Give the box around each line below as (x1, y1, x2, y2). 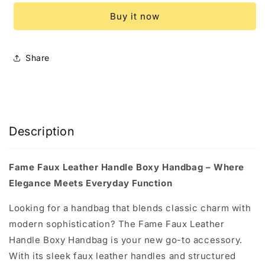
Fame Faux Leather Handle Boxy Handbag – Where (9, 161, 245, 173)
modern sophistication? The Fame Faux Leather (9, 218, 225, 230)
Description (9, 124, 75, 139)
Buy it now (110, 10, 160, 22)
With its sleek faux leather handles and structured (9, 250, 237, 261)
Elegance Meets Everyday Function (9, 177, 173, 189)
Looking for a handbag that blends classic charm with (9, 202, 251, 214)
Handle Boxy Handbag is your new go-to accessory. (9, 234, 243, 245)
